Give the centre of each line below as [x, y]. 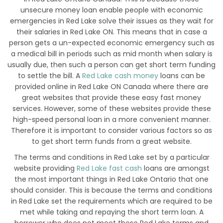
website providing [45, 168]
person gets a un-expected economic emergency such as [111, 43]
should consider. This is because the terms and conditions [111, 190]
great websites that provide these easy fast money [111, 98]
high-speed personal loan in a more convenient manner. [111, 120]
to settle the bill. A [50, 76]
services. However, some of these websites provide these [111, 109]
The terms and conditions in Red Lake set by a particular [111, 158]
